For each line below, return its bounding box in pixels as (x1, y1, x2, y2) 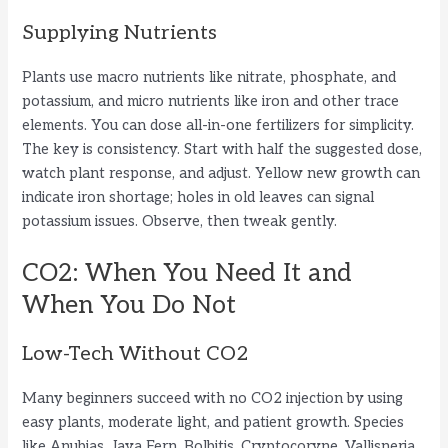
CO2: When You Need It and (22, 257, 353, 288)
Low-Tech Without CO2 (22, 341, 249, 366)
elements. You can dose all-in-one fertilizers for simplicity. (22, 116, 415, 134)
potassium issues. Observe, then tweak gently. (22, 212, 338, 230)
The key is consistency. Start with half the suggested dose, (22, 140, 423, 158)
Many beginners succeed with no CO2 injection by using (22, 389, 404, 407)
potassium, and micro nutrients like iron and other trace (22, 92, 400, 110)
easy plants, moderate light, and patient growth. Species (22, 413, 405, 431)
